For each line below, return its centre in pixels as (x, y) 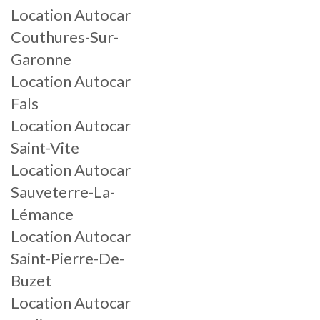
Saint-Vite (45, 147)
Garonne (41, 59)
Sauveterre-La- (63, 192)
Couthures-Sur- (65, 37)
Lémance (42, 214)
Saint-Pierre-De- (67, 258)
